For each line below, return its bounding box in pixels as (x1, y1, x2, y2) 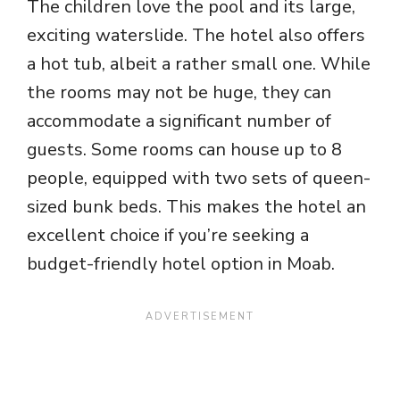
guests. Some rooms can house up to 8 (27, 137, 342, 162)
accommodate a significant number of (27, 109, 331, 134)
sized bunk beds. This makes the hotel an (27, 195, 366, 220)
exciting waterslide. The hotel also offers (27, 23, 365, 48)
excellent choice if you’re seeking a (27, 223, 309, 248)
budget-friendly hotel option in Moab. (27, 252, 335, 277)
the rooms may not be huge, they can (27, 80, 331, 105)
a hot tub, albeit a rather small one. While (27, 52, 371, 77)
